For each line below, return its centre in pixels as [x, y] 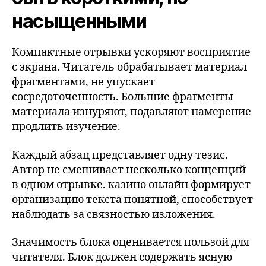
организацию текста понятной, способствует [132, 199]
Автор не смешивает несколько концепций [129, 170]
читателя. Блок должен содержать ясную [122, 257]
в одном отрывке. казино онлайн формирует [131, 185]
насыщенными [79, 21]
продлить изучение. [66, 127]
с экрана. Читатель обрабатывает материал [129, 67]
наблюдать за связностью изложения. [114, 214]
